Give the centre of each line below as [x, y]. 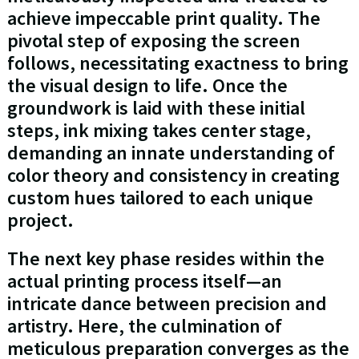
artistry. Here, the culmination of [144, 326]
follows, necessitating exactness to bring [177, 63]
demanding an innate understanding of [171, 153]
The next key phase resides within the [165, 259]
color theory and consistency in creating [173, 175]
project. [40, 220]
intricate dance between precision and [167, 304]
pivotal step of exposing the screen [153, 41]
